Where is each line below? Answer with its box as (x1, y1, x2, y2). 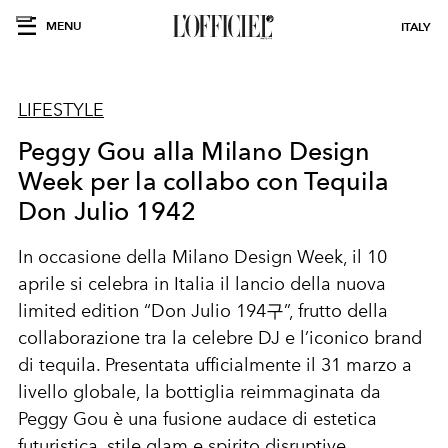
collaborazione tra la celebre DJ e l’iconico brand (18, 327, 422, 349)
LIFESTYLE (18, 99, 104, 121)
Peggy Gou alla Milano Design (18, 136, 371, 166)
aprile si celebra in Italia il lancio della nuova (18, 273, 386, 295)
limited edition (18, 300, 139, 322)
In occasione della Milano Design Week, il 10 (18, 246, 387, 268)
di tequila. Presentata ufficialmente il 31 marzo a (18, 354, 412, 376)
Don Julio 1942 (18, 196, 197, 226)
